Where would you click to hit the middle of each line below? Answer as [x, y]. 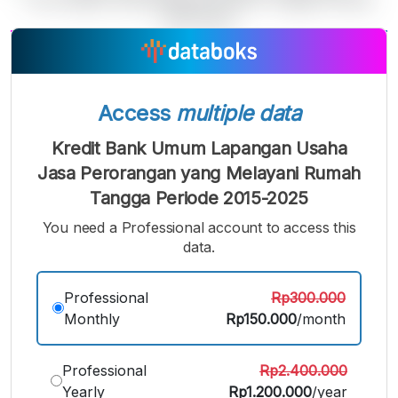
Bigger [252, 88]
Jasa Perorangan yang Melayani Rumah [199, 173]
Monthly [92, 318]
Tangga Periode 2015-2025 [199, 198]
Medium [199, 81]
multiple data [239, 113]
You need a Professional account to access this [199, 227]
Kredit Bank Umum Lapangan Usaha [199, 148]
